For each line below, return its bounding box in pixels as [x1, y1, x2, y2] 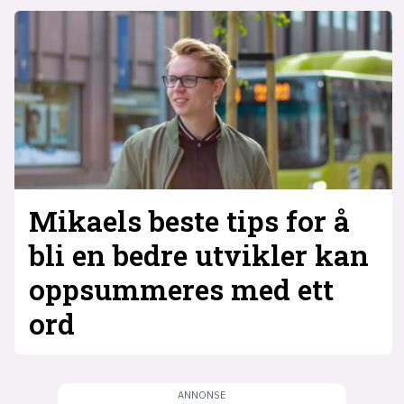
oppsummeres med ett [28, 270, 334, 308]
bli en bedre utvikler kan [28, 235, 369, 274]
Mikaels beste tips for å [28, 201, 350, 240]
